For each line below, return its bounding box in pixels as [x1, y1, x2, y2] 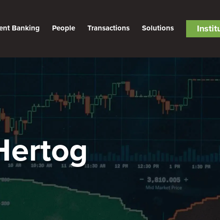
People [52, 22, 75, 33]
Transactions [87, 22, 130, 33]
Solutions [142, 22, 174, 33]
